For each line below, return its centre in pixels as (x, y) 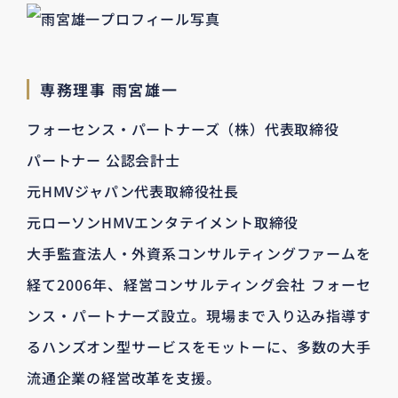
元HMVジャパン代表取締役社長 (133, 191)
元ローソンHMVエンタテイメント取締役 (163, 223)
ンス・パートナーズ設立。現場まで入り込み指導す (199, 316)
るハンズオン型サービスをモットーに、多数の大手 (199, 347)
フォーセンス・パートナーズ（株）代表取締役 (183, 129)
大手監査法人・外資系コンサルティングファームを (199, 254)
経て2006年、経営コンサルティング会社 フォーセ (199, 285)
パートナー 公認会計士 (103, 160)
